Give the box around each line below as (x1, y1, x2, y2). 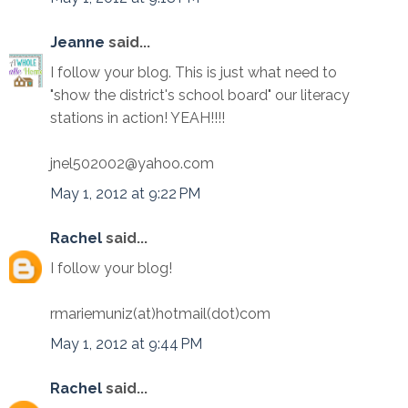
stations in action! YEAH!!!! (50, 109, 225, 127)
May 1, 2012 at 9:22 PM (50, 185, 200, 202)
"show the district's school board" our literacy (50, 87, 350, 104)
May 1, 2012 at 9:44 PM (50, 335, 202, 352)
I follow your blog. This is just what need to (50, 64, 337, 81)
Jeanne (50, 34, 105, 51)
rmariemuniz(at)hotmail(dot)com (50, 305, 270, 322)
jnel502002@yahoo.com (50, 155, 214, 172)
